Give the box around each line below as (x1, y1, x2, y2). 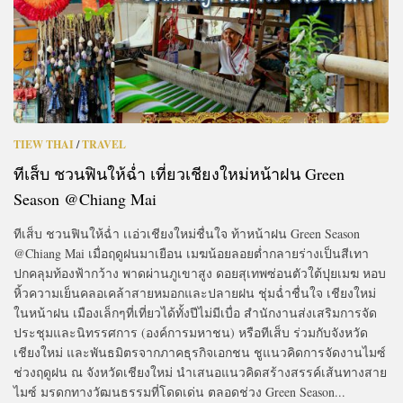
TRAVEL (82, 136, 126, 152)
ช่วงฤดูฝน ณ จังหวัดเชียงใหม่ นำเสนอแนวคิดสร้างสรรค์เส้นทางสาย (13, 363, 387, 381)
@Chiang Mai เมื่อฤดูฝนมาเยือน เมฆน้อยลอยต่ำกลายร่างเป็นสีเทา (13, 244, 369, 262)
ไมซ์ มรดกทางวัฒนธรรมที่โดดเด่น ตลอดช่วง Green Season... (13, 382, 345, 400)
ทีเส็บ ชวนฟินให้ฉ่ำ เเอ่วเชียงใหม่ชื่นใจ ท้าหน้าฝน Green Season (13, 224, 360, 242)
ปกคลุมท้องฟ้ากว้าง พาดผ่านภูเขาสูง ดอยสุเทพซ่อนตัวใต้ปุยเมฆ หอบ (13, 264, 386, 282)
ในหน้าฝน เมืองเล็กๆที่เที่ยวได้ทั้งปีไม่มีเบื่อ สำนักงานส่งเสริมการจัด (13, 303, 377, 321)
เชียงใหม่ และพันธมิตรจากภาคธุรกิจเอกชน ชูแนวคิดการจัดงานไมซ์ (13, 343, 386, 361)
